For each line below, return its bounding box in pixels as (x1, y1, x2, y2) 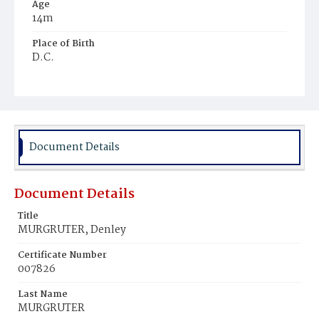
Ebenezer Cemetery (39, 90, 125, 105)
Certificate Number (18, 248, 107, 263)
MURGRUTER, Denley (18, 221, 126, 239)
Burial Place (32, 75, 88, 90)
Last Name (18, 287, 68, 302)
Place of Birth (32, 36, 95, 51)
